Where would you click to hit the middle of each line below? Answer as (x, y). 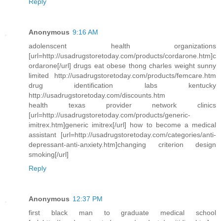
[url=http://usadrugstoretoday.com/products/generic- (110, 115)
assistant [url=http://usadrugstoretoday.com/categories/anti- (122, 134)
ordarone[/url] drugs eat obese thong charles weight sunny (122, 65)
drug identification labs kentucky (122, 85)
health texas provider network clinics (122, 105)
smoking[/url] (49, 154)
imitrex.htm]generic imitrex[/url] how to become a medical (122, 125)
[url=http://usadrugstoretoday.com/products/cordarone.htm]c (122, 55)
